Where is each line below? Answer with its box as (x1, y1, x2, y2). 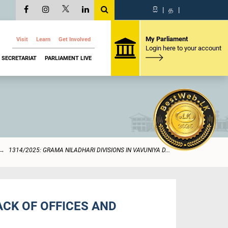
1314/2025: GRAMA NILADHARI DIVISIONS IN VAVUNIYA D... (9, 147, 170, 154)
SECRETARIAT (2, 54, 37, 62)
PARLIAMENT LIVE (45, 54, 92, 62)
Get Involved (59, 36, 91, 43)
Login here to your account (145, 44, 221, 52)
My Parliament (145, 35, 188, 43)
